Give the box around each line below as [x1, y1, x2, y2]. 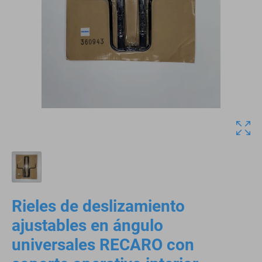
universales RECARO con [12, 235, 194, 255]
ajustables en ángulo [12, 216, 163, 236]
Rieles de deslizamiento [12, 196, 185, 216]
